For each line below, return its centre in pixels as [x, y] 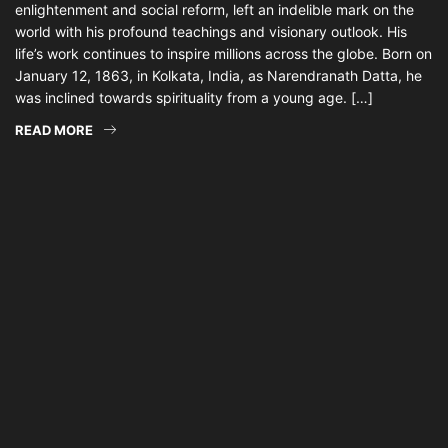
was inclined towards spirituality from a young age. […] [194, 97]
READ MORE [54, 130]
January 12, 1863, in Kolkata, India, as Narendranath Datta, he [218, 75]
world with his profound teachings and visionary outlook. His [211, 31]
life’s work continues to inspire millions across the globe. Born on [223, 53]
